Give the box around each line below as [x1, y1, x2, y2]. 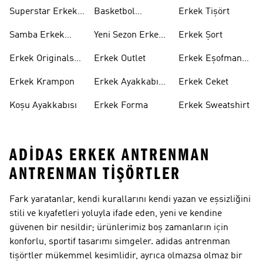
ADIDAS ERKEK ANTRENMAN [9, 145, 210, 165]
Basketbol [94, 7, 135, 16]
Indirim [94, 92, 124, 101]
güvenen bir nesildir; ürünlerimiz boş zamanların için [9, 223, 228, 232]
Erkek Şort [178, 31, 222, 40]
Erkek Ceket [178, 77, 228, 87]
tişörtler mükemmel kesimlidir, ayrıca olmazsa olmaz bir [9, 251, 242, 261]
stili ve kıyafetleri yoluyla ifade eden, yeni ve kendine [9, 209, 222, 218]
